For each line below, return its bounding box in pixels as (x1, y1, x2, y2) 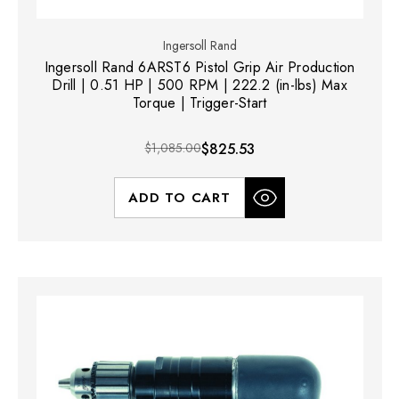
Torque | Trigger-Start (132, 92, 267, 113)
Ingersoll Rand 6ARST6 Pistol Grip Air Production (44, 56, 355, 77)
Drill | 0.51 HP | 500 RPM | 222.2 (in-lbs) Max (52, 74, 347, 95)
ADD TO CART (128, 187, 231, 208)
